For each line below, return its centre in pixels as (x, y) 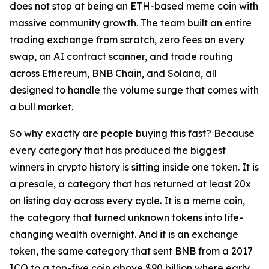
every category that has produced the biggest (118, 150)
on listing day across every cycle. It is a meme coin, (127, 201)
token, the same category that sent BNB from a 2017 (131, 251)
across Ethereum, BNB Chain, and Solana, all (113, 74)
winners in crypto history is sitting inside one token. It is (134, 167)
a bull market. (41, 107)
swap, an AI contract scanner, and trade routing (121, 57)
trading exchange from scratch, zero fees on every (127, 40)
